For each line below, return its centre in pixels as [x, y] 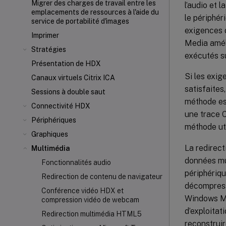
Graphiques [50, 134]
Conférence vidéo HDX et [82, 191]
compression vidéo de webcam [90, 200]
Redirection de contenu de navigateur [102, 177]
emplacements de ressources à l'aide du [95, 12]
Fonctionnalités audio [76, 162]
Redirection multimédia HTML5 [92, 214]
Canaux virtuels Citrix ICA [73, 78]
